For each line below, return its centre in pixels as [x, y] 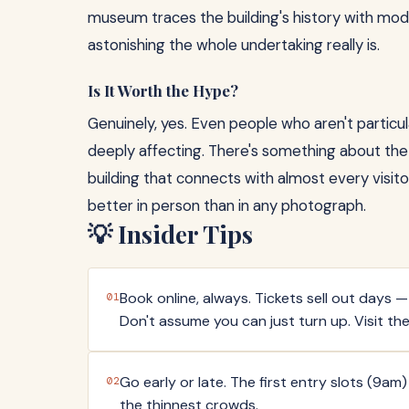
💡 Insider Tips [170, 234]
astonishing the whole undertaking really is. [234, 44]
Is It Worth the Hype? [163, 90]
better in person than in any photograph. [227, 206]
